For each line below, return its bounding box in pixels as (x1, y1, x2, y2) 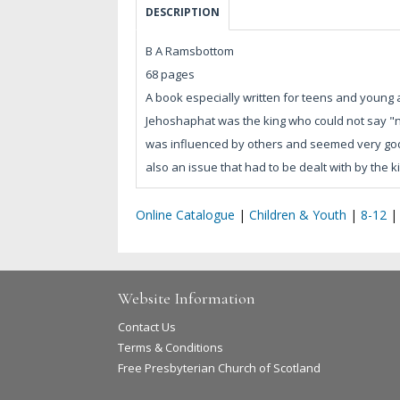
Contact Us (118, 319, 176, 336)
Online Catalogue (136, 206, 235, 224)
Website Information (118, 288, 255, 309)
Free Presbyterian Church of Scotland (118, 360, 321, 377)
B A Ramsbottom (146, 43, 234, 60)
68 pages (146, 66, 195, 83)
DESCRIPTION (146, 4, 220, 21)
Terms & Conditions (118, 339, 223, 356)
